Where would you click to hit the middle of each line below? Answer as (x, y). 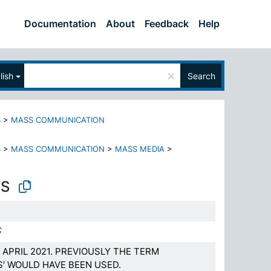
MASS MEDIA (140, 149)
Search (201, 76)
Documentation (60, 23)
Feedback (167, 23)
